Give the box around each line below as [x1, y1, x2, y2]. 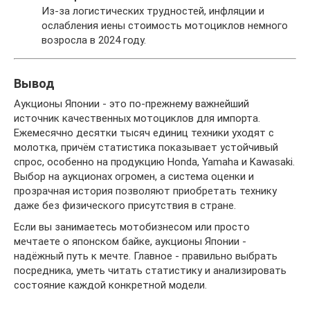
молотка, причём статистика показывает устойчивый [14, 141, 278, 154]
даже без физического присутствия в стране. [14, 199, 236, 212]
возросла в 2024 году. [42, 34, 146, 46]
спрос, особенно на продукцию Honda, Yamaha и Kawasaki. [14, 156, 295, 168]
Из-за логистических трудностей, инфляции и [42, 5, 264, 17]
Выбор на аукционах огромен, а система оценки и [14, 170, 254, 183]
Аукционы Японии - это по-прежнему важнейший [14, 98, 249, 110]
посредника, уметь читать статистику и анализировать [14, 264, 286, 277]
